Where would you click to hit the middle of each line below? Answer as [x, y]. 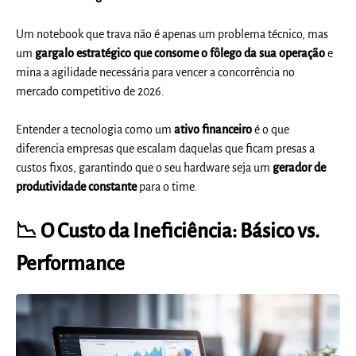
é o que [271, 130]
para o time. [168, 187]
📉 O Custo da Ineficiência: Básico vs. [168, 230]
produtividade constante [77, 187]
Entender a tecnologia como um [95, 130]
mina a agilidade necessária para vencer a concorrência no [156, 73]
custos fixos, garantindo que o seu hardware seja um [145, 168]
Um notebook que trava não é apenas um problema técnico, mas [172, 35]
